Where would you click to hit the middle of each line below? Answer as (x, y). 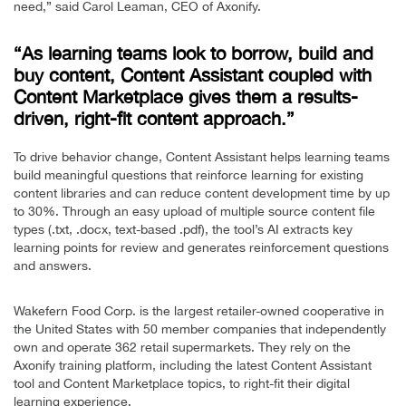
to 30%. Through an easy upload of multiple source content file (194, 211)
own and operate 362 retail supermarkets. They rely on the (182, 347)
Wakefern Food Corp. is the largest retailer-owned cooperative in (199, 310)
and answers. (53, 265)
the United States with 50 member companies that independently (200, 329)
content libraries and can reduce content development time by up (202, 193)
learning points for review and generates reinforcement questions (201, 247)
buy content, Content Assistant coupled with (193, 74)
